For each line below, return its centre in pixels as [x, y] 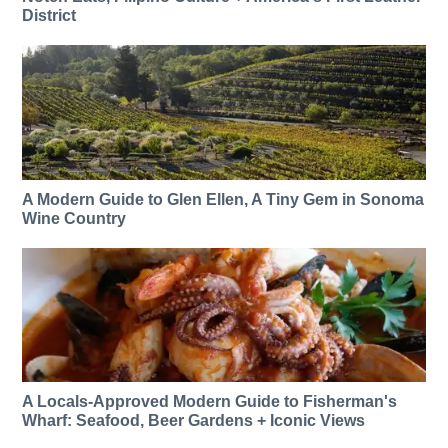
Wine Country [74, 218]
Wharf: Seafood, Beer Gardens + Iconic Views [194, 421]
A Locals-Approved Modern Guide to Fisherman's [210, 402]
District [49, 16]
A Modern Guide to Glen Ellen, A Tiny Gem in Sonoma [223, 199]
